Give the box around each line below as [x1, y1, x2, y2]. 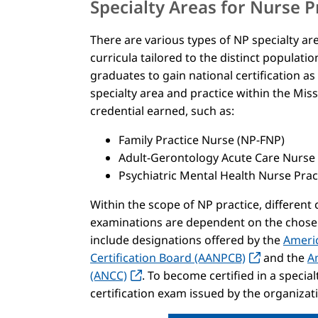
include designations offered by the [90, 231, 283, 248]
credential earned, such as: [90, 102, 234, 119]
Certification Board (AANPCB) [90, 249, 246, 265]
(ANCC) [90, 267, 127, 283]
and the [261, 249, 307, 265]
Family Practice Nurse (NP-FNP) [119, 131, 285, 148]
